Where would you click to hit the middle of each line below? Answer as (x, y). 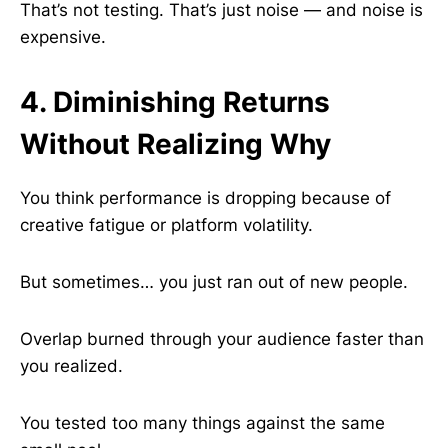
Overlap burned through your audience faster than (222, 339)
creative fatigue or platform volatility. (166, 225)
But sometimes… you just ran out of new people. (214, 282)
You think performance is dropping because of (205, 198)
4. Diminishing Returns (175, 102)
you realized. (71, 366)
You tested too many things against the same (202, 423)
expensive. (63, 37)
